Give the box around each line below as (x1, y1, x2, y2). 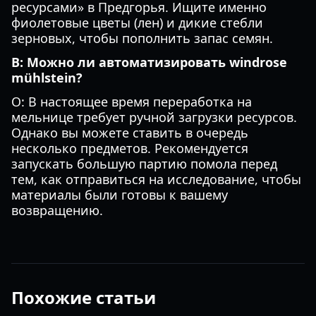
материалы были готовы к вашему (11, 186, 228, 203)
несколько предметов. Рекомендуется (11, 140, 248, 157)
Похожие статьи (11, 286, 156, 309)
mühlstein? (11, 69, 83, 86)
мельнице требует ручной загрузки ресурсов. (11, 109, 297, 126)
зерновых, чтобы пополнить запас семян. (11, 30, 273, 47)
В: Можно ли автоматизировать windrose (11, 54, 287, 71)
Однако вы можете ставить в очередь (11, 124, 248, 141)
